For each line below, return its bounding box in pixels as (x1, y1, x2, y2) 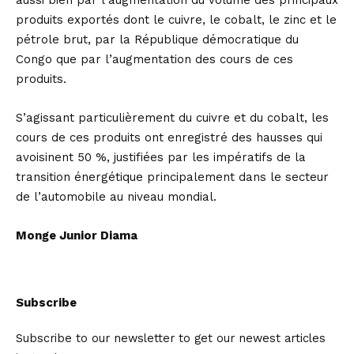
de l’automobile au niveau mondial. (16, 190, 217, 204)
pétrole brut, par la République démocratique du (16, 32, 299, 47)
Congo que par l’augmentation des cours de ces (16, 52, 293, 66)
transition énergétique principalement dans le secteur (16, 170, 329, 184)
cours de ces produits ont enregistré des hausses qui (16, 130, 322, 145)
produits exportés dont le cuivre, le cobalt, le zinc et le (16, 13, 337, 27)
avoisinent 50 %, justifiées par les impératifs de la (16, 150, 306, 164)
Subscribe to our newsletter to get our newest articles (16, 331, 326, 345)
